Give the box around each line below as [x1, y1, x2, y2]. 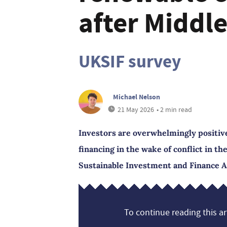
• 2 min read [157, 105, 192, 114]
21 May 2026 [118, 105, 154, 114]
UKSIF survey [79, 50, 181, 73]
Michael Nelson [113, 92, 160, 102]
